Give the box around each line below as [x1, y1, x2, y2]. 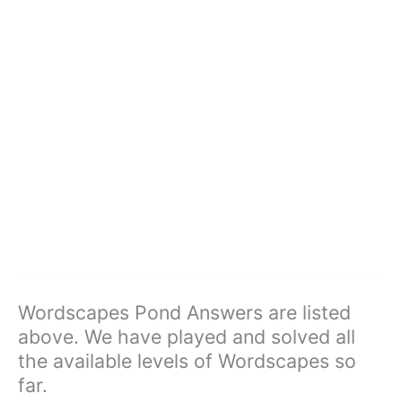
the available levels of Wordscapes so [18, 349, 356, 373]
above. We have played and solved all [18, 325, 355, 349]
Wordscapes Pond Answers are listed [18, 301, 351, 325]
